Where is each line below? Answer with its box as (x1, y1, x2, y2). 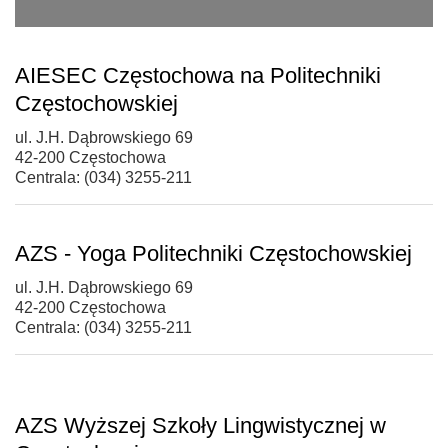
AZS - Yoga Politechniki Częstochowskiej (15, 240, 412, 266)
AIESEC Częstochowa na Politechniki (15, 62, 381, 88)
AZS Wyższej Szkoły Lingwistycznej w (15, 412, 386, 438)
